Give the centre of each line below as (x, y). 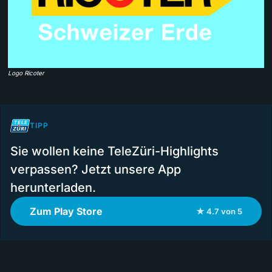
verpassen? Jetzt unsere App (96, 170)
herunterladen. (53, 188)
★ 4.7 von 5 (219, 212)
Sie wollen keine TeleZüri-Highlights (114, 151)
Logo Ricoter (26, 73)
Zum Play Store (66, 212)
